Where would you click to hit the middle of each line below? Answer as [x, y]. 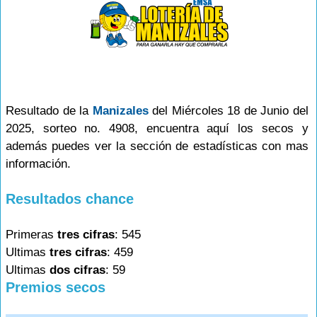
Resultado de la [49, 111]
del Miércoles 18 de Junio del [228, 111]
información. [38, 164]
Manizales [120, 111]
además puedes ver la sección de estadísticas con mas [157, 146]
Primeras [31, 235]
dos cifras [77, 270]
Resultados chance [70, 199]
